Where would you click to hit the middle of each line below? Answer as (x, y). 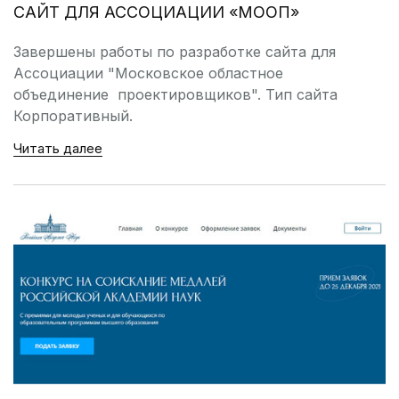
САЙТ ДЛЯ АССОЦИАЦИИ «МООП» (156, 12)
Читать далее (58, 148)
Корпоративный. (73, 115)
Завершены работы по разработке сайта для (175, 51)
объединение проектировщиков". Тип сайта (175, 94)
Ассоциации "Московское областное (148, 73)
